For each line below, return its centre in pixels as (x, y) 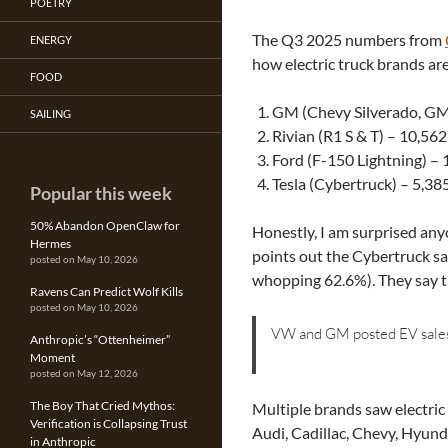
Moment (52, 357)
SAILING (50, 113)
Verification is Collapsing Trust (108, 423)
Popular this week (101, 193)
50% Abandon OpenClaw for (105, 225)
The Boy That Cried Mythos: (102, 405)
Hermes (50, 243)
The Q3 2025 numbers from (348, 39)
